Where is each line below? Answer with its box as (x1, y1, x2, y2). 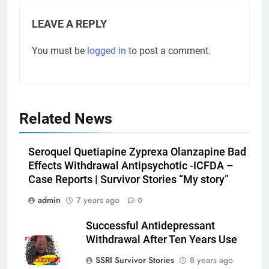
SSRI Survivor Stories (95, 253, 174, 266)
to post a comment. (126, 44, 211, 56)
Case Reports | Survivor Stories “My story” (28, 173, 229, 186)
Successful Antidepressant (86, 219, 215, 232)
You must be (32, 44, 87, 56)
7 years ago (76, 193, 119, 206)
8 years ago (190, 253, 233, 266)
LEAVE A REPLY (32, 17, 107, 30)
